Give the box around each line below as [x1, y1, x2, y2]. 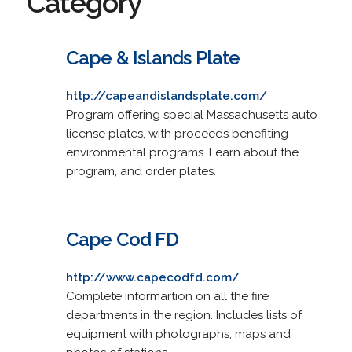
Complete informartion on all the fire [65, 288, 269, 303]
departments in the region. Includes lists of [65, 307, 302, 322]
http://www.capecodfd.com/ [65, 269, 240, 284]
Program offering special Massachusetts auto [65, 107, 317, 122]
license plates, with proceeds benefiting [65, 126, 288, 141]
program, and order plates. [65, 163, 216, 178]
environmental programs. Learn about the [65, 145, 299, 159]
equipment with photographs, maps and [65, 326, 291, 341]
